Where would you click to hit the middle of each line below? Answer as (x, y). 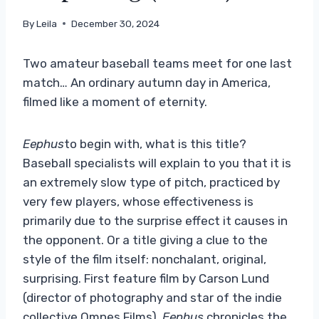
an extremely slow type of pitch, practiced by (151, 182)
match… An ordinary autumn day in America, (147, 82)
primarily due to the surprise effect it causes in (155, 220)
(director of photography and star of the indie (152, 297)
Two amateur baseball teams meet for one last (157, 63)
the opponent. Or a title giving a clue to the (145, 240)
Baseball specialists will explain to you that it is (157, 163)
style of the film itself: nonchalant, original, (145, 259)
